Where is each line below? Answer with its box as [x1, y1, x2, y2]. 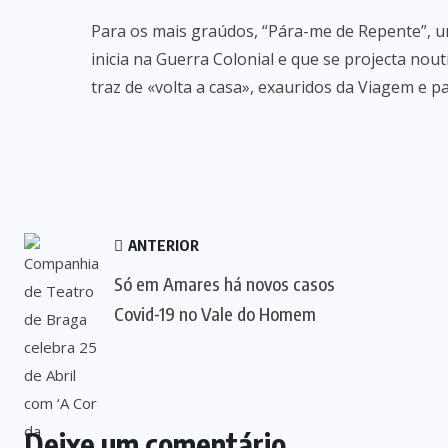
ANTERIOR [125, 236, 199, 254]
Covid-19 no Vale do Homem [114, 302, 316, 325]
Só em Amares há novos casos [114, 272, 335, 295]
